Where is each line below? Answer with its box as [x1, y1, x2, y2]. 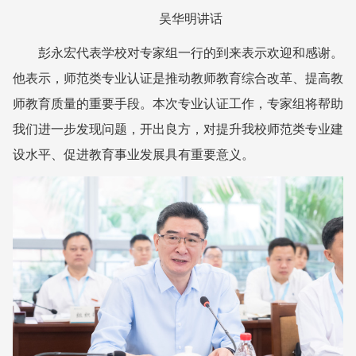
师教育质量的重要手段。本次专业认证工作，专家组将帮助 [13, 96, 343, 110]
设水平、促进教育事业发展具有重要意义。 [13, 147, 254, 161]
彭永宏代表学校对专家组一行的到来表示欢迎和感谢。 [38, 45, 343, 60]
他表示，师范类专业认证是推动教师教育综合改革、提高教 [13, 71, 343, 85]
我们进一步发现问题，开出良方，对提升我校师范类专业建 [13, 122, 343, 136]
